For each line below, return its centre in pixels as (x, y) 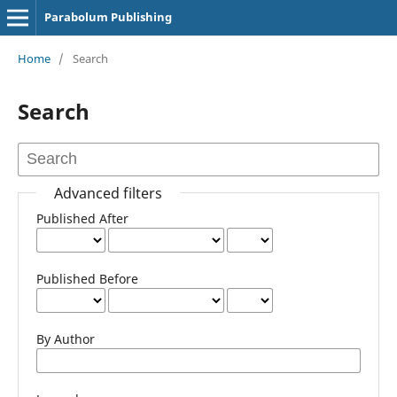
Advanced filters (108, 193)
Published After (82, 218)
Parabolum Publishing (108, 17)
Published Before (87, 278)
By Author (65, 339)
